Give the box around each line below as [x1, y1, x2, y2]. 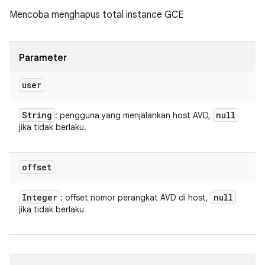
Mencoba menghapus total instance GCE [9, 9, 184, 21]
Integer [22, 192, 57, 203]
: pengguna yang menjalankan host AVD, [55, 110, 213, 121]
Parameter [19, 52, 67, 64]
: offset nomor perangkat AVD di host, [60, 192, 211, 203]
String [22, 109, 52, 121]
